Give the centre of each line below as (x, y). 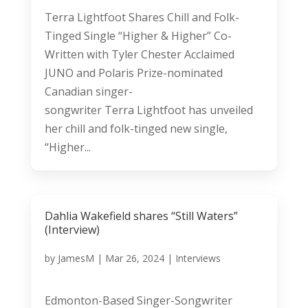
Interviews (198, 258)
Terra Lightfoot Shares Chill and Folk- (142, 17)
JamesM (76, 258)
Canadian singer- (88, 91)
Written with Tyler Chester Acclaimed (139, 54)
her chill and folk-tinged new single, (136, 128)
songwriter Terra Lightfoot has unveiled (148, 110)
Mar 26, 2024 (134, 258)
